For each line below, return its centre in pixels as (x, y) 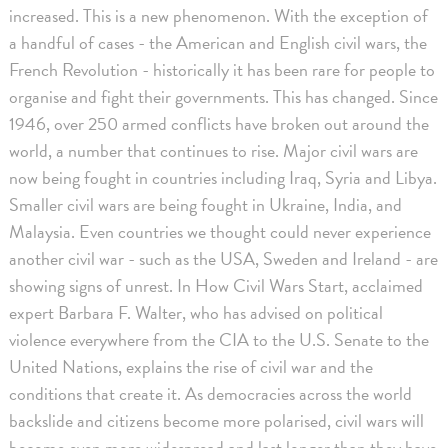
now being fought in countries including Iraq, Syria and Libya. (223, 177)
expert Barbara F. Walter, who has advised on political (196, 312)
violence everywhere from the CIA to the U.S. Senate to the (219, 339)
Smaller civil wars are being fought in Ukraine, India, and (206, 204)
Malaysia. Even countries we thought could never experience (220, 231)
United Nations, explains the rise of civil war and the (191, 366)
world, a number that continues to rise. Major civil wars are (214, 150)
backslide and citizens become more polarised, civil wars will (217, 420)
